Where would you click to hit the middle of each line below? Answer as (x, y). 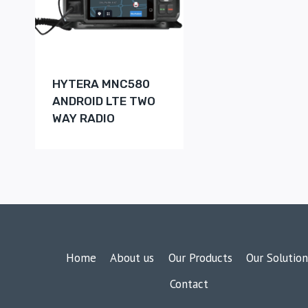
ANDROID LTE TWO (103, 101)
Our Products (200, 258)
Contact (189, 284)
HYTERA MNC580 (101, 84)
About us (132, 258)
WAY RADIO (83, 119)
